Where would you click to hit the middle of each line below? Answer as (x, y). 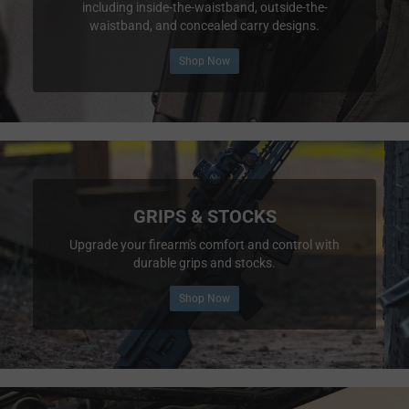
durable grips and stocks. (204, 263)
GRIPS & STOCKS (204, 217)
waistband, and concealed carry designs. (204, 26)
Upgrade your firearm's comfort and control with (204, 245)
